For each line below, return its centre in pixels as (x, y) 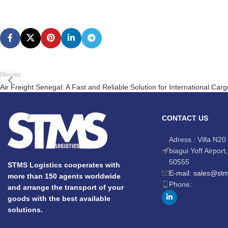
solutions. (25, 209)
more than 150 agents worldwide (64, 176)
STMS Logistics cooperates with (64, 165)
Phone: (180, 184)
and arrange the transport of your (65, 187)
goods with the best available (59, 198)
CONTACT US (185, 118)
